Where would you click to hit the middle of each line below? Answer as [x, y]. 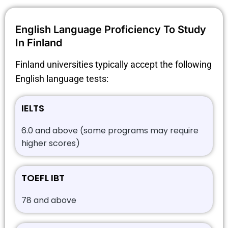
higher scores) [51, 144]
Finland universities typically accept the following [113, 65]
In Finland [39, 43]
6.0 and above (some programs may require [110, 131]
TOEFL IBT [43, 178]
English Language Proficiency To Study [111, 30]
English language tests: [62, 79]
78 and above [49, 201]
